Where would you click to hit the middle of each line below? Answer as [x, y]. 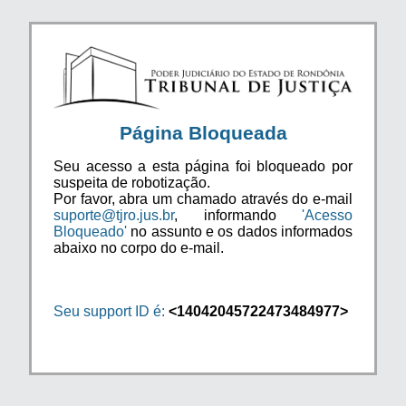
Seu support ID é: [109, 311]
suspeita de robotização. [132, 182]
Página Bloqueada [203, 132]
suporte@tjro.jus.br [114, 215]
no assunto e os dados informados [240, 231]
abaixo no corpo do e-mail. [139, 247]
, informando [238, 215]
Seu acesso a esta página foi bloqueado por [203, 166]
